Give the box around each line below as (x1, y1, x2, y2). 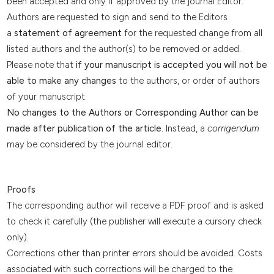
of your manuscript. (6, 91, 89, 103)
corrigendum (207, 123, 259, 135)
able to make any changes (6, 75, 116, 87)
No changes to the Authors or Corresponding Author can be (6, 107, 259, 119)
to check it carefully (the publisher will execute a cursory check (6, 215, 262, 227)
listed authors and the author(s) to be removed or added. (6, 43, 241, 55)
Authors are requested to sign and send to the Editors (6, 12, 228, 23)
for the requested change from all (121, 28, 262, 39)
